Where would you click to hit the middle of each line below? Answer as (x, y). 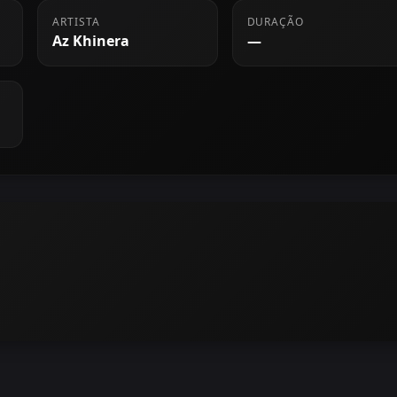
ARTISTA (76, 21)
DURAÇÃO (276, 21)
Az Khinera (91, 40)
